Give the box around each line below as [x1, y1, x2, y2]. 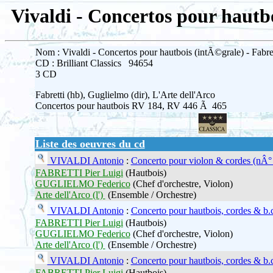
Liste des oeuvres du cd [35, 138, 145, 151]
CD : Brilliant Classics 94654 [35, 58, 153, 69]
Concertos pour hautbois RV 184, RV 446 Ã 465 [35, 101, 227, 112]
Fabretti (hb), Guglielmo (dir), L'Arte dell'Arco [35, 90, 215, 101]
